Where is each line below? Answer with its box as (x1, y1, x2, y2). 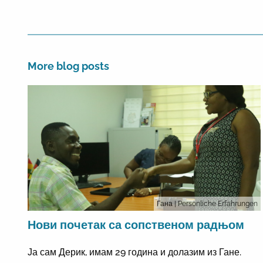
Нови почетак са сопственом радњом (28, 217, 244, 232)
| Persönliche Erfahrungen (174, 199, 258, 208)
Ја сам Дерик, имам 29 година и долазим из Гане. (28, 246, 241, 258)
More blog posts (28, 60, 109, 72)
